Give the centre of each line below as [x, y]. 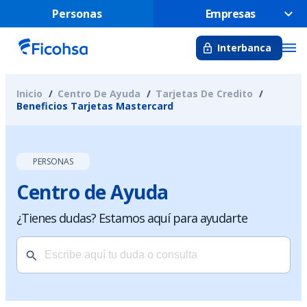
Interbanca [244, 48]
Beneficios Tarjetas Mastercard [95, 106]
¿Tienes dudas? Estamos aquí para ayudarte [132, 218]
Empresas [230, 14]
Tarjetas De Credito [204, 94]
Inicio [29, 94]
